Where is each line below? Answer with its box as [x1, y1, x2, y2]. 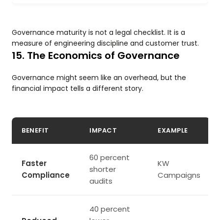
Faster [22, 158, 47, 168]
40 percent [89, 203, 130, 214]
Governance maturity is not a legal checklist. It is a [12, 27, 185, 37]
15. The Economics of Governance [12, 48, 180, 62]
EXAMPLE [158, 125, 188, 135]
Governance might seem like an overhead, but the [12, 72, 186, 82]
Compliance [22, 169, 70, 180]
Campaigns [158, 169, 200, 180]
